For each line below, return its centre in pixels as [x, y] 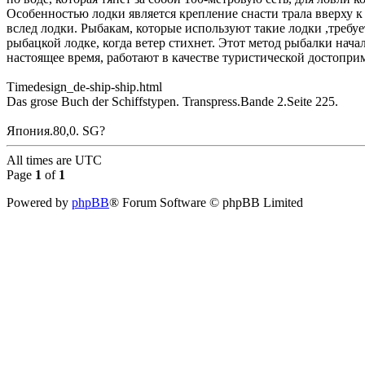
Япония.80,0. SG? [56, 131]
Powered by [39, 203]
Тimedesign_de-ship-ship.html [84, 87]
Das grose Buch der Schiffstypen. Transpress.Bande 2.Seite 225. [172, 102]
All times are [41, 161]
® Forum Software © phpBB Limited [206, 203]
